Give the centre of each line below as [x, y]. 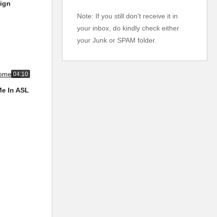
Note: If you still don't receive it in [127, 16]
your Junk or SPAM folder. [117, 40]
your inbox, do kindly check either [128, 28]
